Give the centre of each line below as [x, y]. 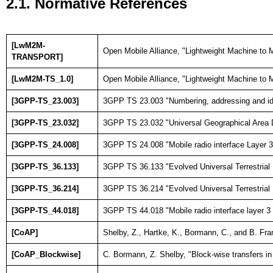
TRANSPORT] [37, 57]
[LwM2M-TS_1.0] [42, 79]
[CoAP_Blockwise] [46, 254]
